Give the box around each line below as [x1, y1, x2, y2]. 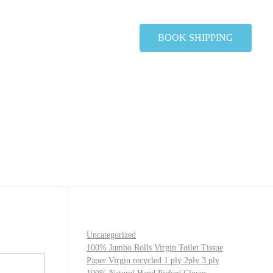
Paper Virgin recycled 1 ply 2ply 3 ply [87, 256, 219, 265]
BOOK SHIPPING [158, 32, 233, 43]
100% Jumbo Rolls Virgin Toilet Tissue [87, 243, 223, 252]
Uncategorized [87, 230, 136, 239]
